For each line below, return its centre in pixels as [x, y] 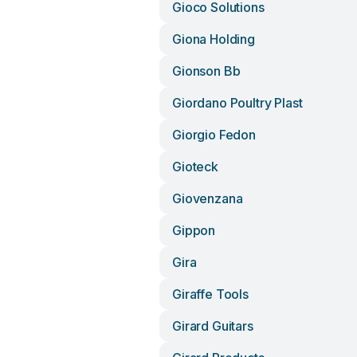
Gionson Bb [206, 71]
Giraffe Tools [210, 294]
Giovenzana [208, 198]
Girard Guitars [213, 326]
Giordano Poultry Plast [237, 103]
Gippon [194, 230]
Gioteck [195, 167]
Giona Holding [214, 39]
